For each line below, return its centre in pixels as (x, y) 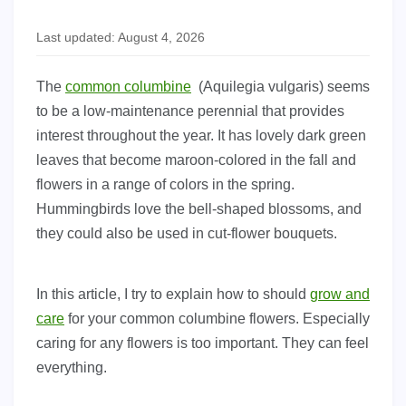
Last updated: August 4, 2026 (121, 38)
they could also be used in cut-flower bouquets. (187, 234)
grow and (340, 295)
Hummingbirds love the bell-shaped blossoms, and (199, 209)
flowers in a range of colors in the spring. (165, 185)
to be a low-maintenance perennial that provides (190, 111)
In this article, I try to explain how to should (173, 295)
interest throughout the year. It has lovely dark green (201, 136)
